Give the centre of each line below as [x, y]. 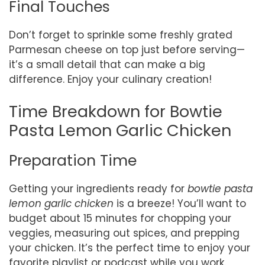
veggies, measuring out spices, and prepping [124, 233]
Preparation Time [73, 160]
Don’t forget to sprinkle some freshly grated [121, 35]
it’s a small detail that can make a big [107, 65]
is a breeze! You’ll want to [180, 203]
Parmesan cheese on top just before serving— [127, 50]
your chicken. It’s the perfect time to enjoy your [130, 248]
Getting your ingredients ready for [98, 188]
